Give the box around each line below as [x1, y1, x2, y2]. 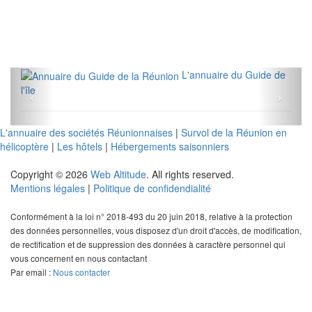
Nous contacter [53, 266, 110, 279]
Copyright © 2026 [10, 167, 91, 182]
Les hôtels [57, 139, 102, 154]
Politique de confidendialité [93, 181, 211, 196]
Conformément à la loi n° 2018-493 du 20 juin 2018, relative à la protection [10, 210, 292, 223]
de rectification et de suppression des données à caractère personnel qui [10, 238, 286, 251]
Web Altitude [91, 167, 146, 182]
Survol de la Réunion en [181, 125, 287, 140]
